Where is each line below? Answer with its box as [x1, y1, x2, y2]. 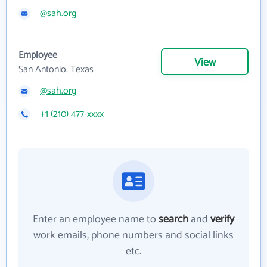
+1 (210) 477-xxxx [40, 106, 104, 122]
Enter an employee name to [33, 210, 159, 228]
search [159, 210, 188, 228]
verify [210, 210, 234, 228]
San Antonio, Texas [18, 61, 94, 77]
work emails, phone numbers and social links [33, 226, 234, 244]
